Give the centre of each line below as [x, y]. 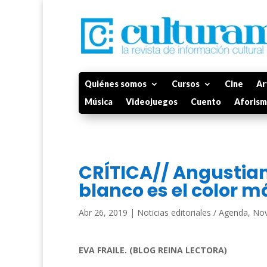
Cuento [206, 102]
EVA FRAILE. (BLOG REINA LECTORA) [153, 250]
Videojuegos [152, 102]
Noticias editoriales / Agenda [193, 212]
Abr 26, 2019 [103, 212]
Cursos [186, 84]
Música [99, 102]
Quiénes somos [116, 84]
